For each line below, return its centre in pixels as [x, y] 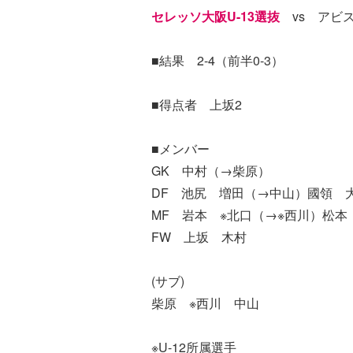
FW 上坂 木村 [199, 237]
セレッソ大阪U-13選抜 [216, 16]
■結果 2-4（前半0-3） [217, 60]
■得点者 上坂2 [197, 104]
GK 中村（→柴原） [211, 171]
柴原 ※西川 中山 [205, 303]
